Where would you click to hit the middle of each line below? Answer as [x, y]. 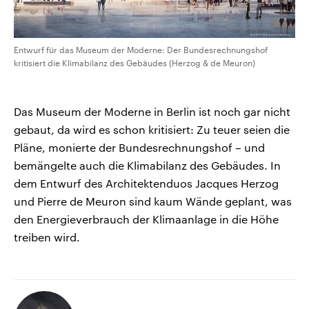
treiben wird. [47, 237]
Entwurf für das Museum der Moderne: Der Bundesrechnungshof [141, 50]
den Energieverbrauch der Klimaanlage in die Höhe [146, 219]
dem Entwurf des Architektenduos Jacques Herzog [146, 183]
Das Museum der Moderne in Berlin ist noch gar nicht [152, 112]
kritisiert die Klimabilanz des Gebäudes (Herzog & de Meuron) [134, 63]
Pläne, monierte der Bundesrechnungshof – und [139, 148]
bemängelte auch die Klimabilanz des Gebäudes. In [147, 166]
